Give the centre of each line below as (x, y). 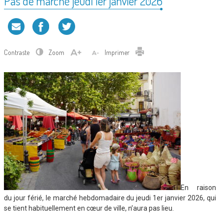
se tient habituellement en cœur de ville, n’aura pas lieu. (89, 208)
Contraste (17, 53)
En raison (198, 188)
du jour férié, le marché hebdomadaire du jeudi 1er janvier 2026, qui (110, 198)
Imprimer (118, 53)
